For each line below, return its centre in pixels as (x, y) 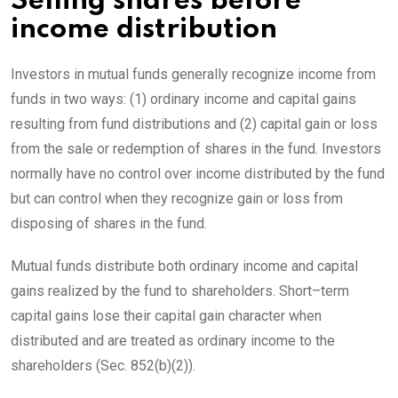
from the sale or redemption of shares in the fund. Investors (196, 148)
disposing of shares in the (92, 223)
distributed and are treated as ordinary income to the (173, 340)
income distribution (144, 29)
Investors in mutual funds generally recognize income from (193, 74)
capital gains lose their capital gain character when (166, 315)
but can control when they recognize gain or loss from (177, 198)
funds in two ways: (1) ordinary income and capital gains (183, 99)
